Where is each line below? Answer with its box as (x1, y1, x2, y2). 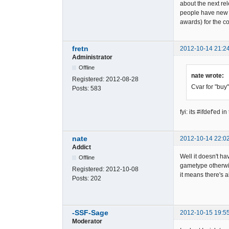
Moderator (72, 218, 102, 225)
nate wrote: (191, 72, 224, 79)
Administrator (72, 53, 112, 61)
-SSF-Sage (72, 209, 108, 217)
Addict (72, 143, 91, 151)
